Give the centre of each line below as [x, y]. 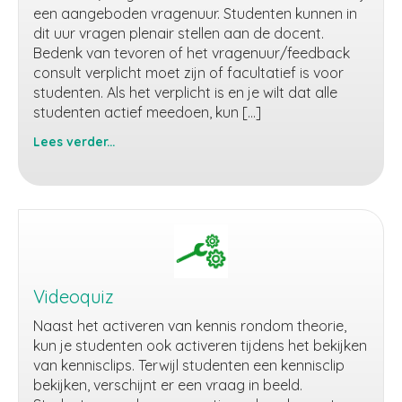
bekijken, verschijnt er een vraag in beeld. [168, 385]
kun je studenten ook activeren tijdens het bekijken [200, 345]
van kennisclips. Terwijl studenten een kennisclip [189, 365]
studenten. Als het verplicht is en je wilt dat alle [185, 92]
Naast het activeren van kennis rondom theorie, [190, 326]
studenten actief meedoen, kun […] [147, 112]
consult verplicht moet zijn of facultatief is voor [188, 73]
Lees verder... [74, 141]
